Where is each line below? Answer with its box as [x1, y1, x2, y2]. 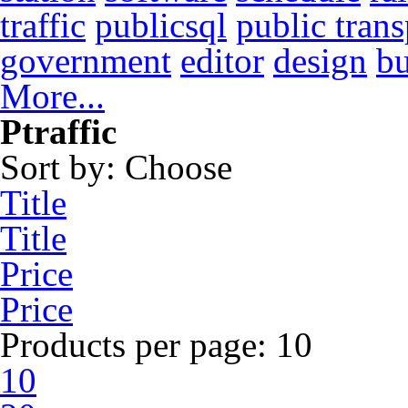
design [273, 41, 367, 80]
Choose [125, 148, 232, 187]
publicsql [95, 5, 227, 45]
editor [180, 41, 264, 80]
